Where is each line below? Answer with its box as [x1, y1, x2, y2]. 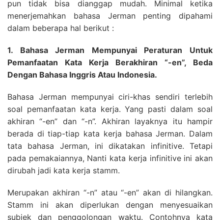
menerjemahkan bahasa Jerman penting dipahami [7, 11, 213, 21]
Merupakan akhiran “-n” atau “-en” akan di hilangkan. [7, 188, 213, 197]
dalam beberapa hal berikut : [7, 23, 114, 33]
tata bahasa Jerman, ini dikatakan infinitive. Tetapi [7, 141, 213, 151]
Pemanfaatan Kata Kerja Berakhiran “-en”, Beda [7, 57, 213, 67]
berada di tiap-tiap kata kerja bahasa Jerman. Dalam [7, 129, 213, 138]
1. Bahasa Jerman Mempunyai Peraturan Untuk [7, 45, 213, 55]
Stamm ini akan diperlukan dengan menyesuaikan [7, 200, 213, 210]
